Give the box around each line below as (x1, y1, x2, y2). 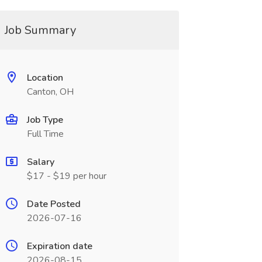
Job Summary (4, 22, 76, 38)
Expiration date (26, 240, 92, 253)
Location (26, 71, 63, 84)
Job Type (26, 113, 63, 126)
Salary (26, 156, 54, 168)
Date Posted (26, 198, 81, 211)
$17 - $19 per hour (26, 170, 106, 182)
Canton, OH (26, 85, 74, 98)
